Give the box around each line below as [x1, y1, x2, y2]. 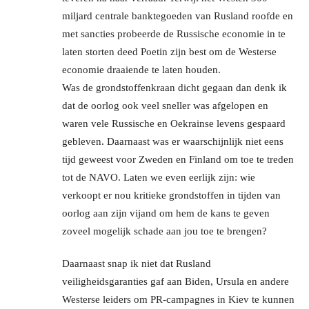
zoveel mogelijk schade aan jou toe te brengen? [62, 226, 267, 237]
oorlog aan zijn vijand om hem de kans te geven [62, 208, 270, 219]
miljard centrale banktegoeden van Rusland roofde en [62, 10, 293, 22]
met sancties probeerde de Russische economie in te [62, 28, 286, 40]
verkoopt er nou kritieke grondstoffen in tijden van [62, 190, 281, 201]
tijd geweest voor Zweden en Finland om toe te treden [62, 154, 294, 166]
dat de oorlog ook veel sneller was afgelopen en [62, 100, 268, 112]
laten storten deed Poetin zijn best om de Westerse [62, 46, 277, 58]
